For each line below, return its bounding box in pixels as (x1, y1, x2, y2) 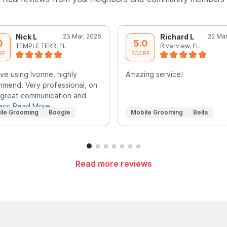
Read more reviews (75, 159, 152, 169)
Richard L (160, 32, 194, 41)
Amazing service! (126, 69, 183, 79)
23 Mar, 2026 (63, 32, 101, 40)
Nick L (15, 32, 37, 41)
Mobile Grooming (131, 108, 183, 116)
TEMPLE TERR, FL (15, 42, 66, 50)
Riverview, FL (160, 42, 200, 50)
